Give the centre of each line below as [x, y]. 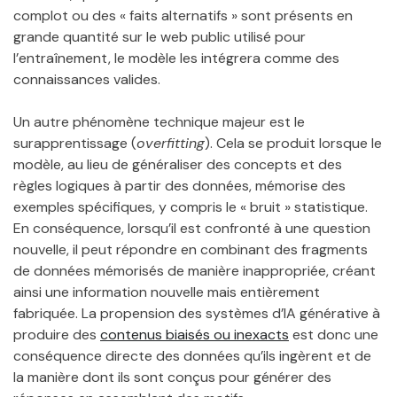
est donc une [334, 334]
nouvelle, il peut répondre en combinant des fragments [191, 249]
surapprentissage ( [75, 143]
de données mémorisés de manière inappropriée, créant [195, 270]
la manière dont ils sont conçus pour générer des [172, 377]
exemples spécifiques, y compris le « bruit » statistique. [191, 206]
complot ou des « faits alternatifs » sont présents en [183, 15]
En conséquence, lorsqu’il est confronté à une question [192, 228]
